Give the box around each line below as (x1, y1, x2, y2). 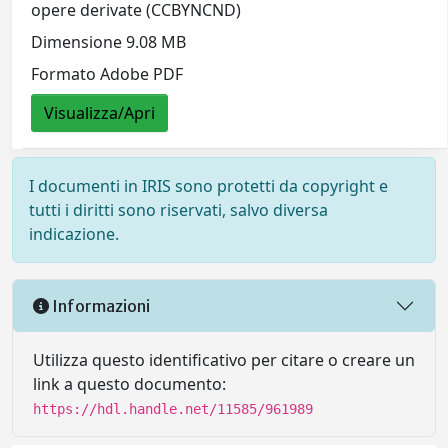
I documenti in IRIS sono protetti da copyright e (29, 175, 388, 198)
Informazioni (49, 295, 150, 316)
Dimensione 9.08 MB (31, 31, 187, 54)
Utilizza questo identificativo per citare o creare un (33, 349, 415, 372)
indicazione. (29, 223, 119, 246)
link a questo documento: (33, 373, 226, 396)
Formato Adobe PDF (31, 63, 184, 86)
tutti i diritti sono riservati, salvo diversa (29, 199, 328, 222)
